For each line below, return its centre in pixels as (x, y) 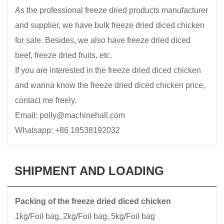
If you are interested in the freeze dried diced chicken (108, 70)
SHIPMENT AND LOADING (89, 170)
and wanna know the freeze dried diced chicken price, (110, 85)
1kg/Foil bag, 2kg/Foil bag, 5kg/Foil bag (85, 216)
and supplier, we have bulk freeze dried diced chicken (110, 25)
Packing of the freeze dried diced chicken (93, 201)
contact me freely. (46, 100)
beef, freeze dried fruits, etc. (63, 55)
